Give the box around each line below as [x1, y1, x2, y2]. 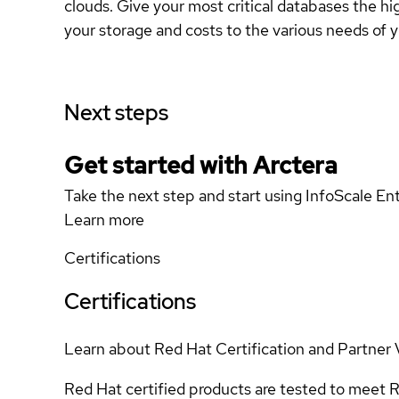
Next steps [64, 99, 168, 126]
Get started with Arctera [64, 150, 338, 181]
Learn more [64, 209, 144, 230]
